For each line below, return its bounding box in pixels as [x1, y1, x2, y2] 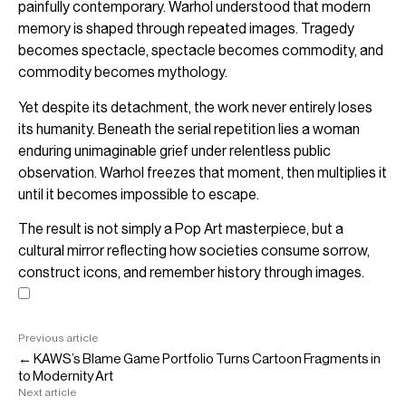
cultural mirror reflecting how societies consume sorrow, [18, 242, 370, 260]
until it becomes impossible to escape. [18, 185, 259, 203]
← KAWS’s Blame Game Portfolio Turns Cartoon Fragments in [18, 351, 381, 367]
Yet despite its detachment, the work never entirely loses [18, 98, 372, 116]
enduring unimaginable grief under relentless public [18, 141, 331, 159]
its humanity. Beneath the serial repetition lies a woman [18, 120, 360, 138]
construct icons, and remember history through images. [18, 264, 364, 282]
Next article [18, 386, 77, 400]
